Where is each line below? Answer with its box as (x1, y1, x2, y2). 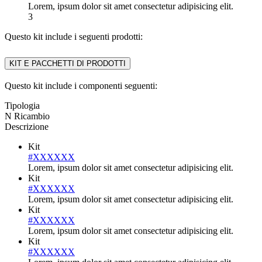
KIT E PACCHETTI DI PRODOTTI (9, 58, 126, 68)
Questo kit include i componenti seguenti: (5, 81, 157, 91)
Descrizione (5, 122, 49, 132)
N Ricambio (5, 111, 50, 122)
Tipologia (5, 101, 40, 111)
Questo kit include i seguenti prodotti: (5, 31, 143, 42)
